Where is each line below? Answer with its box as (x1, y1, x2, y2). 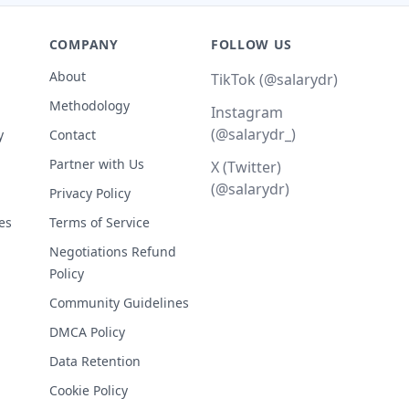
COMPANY (48, 36, 119, 53)
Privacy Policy (48, 184, 131, 202)
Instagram (210, 102, 283, 122)
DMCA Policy (48, 323, 125, 341)
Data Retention (48, 352, 141, 370)
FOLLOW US (210, 36, 293, 53)
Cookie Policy (48, 382, 128, 399)
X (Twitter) (210, 157, 281, 177)
